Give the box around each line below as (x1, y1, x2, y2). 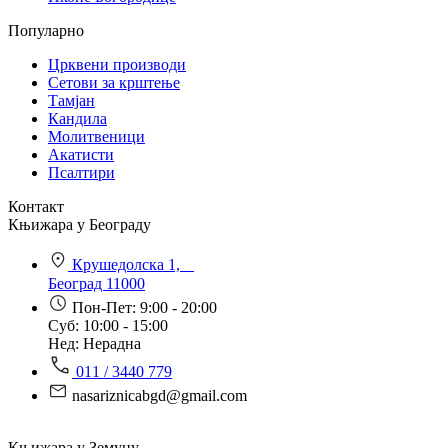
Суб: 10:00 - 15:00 (48, 316, 168, 334)
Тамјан (48, 91, 95, 109)
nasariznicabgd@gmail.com (72, 386, 247, 404)
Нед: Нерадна (48, 334, 141, 352)
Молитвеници (48, 127, 145, 145)
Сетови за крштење (48, 73, 180, 91)
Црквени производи (48, 55, 186, 73)
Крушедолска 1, (72, 255, 194, 273)
